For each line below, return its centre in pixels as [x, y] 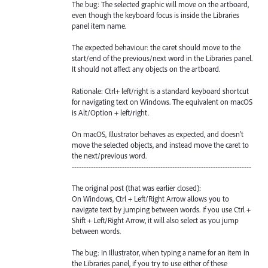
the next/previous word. [109, 155]
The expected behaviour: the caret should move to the [156, 48]
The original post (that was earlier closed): [136, 188]
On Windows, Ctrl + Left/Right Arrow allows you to [150, 198]
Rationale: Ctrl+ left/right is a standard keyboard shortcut [160, 91]
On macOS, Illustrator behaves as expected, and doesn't [158, 134]
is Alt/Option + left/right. [110, 112]
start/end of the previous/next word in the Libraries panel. [162, 58]
